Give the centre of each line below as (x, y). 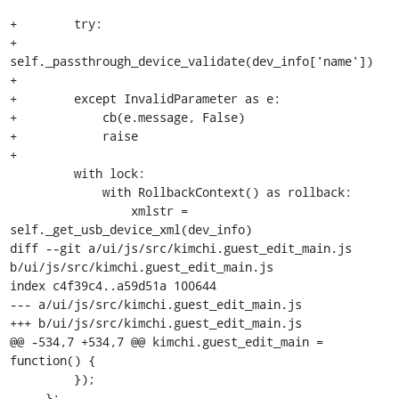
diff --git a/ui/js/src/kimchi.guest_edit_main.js (180, 248)
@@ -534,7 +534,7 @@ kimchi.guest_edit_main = (166, 341)
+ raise (73, 135)
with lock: (41, 173)
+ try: (56, 23)
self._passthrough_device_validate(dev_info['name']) (191, 61)
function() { (52, 360)
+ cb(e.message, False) (127, 117)
